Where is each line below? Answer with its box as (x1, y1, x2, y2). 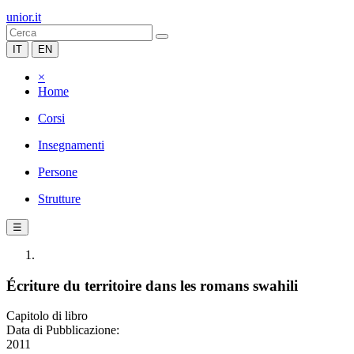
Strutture (38, 192, 81, 205)
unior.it (6, 10, 41, 24)
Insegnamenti (38, 138, 104, 152)
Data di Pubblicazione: (6, 323, 119, 337)
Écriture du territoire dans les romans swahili (6, 277, 298, 294)
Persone (38, 165, 77, 179)
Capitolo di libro (6, 309, 88, 323)
